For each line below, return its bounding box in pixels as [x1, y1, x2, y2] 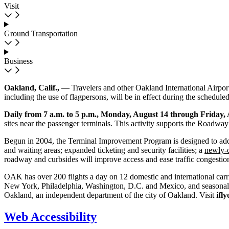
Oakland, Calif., [4, 83, 59, 92]
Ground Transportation [4, 29, 78, 38]
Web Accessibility [4, 210, 97, 223]
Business [4, 57, 33, 65]
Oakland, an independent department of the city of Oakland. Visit [4, 191, 216, 199]
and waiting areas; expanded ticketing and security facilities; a [4, 146, 204, 154]
